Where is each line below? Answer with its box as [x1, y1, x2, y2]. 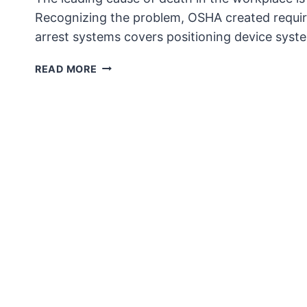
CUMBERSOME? [96, 75, 180, 88]
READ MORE [35, 62, 97, 75]
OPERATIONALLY [96, 60, 185, 72]
